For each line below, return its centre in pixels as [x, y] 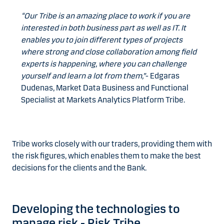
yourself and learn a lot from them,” [83, 76]
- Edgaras [162, 76]
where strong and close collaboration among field [109, 52]
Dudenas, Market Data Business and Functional [105, 88]
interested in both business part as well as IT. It [103, 28]
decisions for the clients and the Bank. [80, 168]
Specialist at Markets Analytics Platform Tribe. [103, 100]
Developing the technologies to [96, 209]
